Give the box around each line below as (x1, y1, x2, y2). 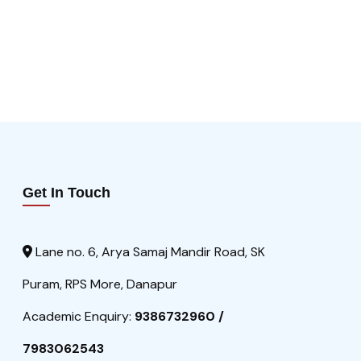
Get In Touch (23, 185, 110, 201)
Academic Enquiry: (23, 308, 135, 325)
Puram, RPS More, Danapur (23, 276, 177, 293)
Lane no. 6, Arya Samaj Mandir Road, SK (32, 243, 265, 260)
